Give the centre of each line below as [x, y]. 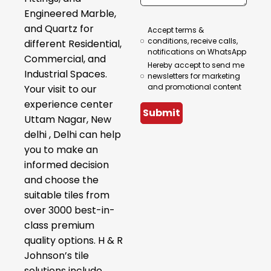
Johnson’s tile [57, 255]
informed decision [67, 165]
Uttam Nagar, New [68, 119]
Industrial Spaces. [66, 74]
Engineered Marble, [70, 13]
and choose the [61, 180]
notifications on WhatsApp [197, 51]
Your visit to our [60, 89]
